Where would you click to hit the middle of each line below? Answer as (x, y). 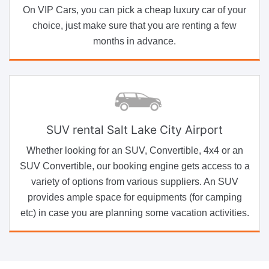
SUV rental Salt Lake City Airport (134, 129)
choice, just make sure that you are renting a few (134, 25)
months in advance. (134, 41)
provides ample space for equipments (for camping (134, 197)
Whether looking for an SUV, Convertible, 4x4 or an (134, 150)
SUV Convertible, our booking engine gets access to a (134, 166)
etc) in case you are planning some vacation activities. (134, 213)
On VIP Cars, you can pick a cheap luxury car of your (134, 10)
